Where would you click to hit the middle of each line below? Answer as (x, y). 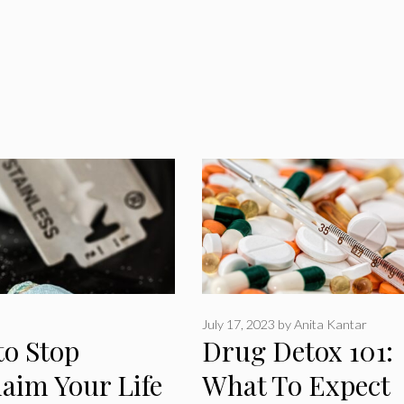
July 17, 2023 (239, 324)
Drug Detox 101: (298, 350)
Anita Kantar (331, 324)
